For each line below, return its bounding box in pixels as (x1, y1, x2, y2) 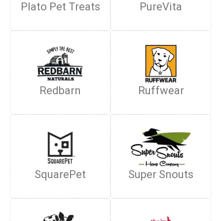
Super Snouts (128, 168, 193, 181)
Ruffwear (138, 84, 184, 97)
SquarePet (35, 168, 86, 181)
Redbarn (39, 84, 81, 97)
